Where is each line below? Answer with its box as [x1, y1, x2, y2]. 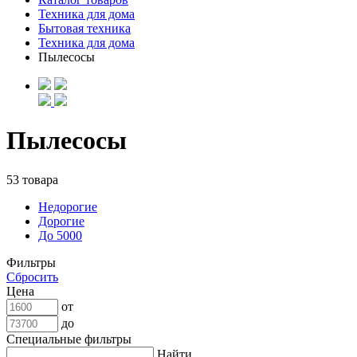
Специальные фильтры [6, 331, 131, 346]
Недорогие [38, 199, 97, 214]
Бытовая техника [38, 22, 131, 35]
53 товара [6, 172, 58, 186]
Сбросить [6, 269, 58, 284]
